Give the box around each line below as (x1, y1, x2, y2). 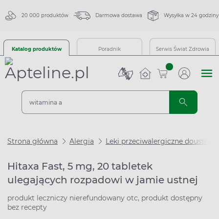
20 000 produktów (22, 12, 68, 19)
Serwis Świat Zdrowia (155, 46, 209, 52)
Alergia (69, 137, 94, 146)
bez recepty (7, 202, 47, 212)
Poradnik (98, 46, 121, 52)
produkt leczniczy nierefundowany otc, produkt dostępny (7, 193, 202, 202)
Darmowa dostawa (95, 12, 142, 19)
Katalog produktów (11, 46, 62, 52)
